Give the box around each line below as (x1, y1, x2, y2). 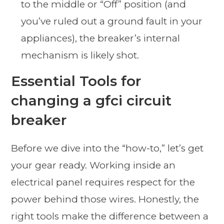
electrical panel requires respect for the (11, 176, 195, 188)
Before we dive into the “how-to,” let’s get (11, 142, 204, 154)
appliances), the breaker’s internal (21, 32, 180, 44)
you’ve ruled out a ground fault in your (21, 15, 203, 27)
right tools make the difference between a (11, 210, 209, 222)
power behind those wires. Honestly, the (11, 193, 199, 205)
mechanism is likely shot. (21, 49, 139, 61)
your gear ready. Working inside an (11, 159, 176, 171)
